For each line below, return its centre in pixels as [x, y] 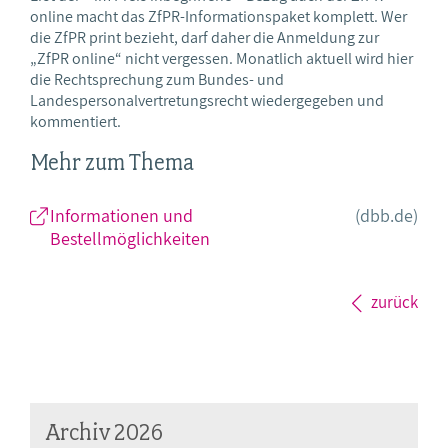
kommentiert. [75, 121]
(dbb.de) [386, 216]
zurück [394, 302]
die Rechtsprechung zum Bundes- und [157, 79]
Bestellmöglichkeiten [129, 239]
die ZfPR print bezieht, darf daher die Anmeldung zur [204, 37]
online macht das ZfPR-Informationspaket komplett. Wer [218, 16]
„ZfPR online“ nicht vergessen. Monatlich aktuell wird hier [221, 58]
